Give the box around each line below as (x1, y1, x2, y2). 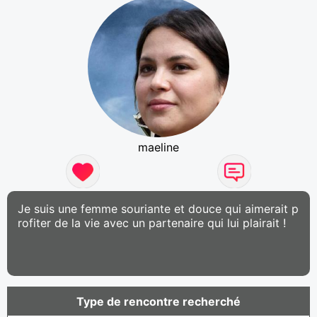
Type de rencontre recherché (76, 294, 241, 309)
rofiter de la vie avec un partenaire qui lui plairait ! (18, 215, 286, 230)
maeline (138, 139, 179, 154)
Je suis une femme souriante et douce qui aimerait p (18, 201, 299, 216)
